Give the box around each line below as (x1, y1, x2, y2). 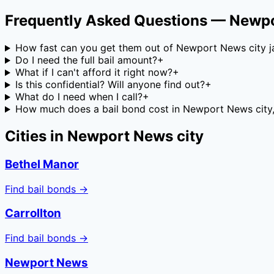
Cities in (5, 127, 67, 146)
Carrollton (5, 206, 61, 221)
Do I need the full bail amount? (15, 54, 157, 67)
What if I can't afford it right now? (15, 66, 172, 79)
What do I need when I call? (15, 91, 143, 103)
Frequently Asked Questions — (5, 12, 229, 30)
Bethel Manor (5, 157, 79, 172)
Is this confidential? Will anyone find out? (15, 78, 205, 91)
